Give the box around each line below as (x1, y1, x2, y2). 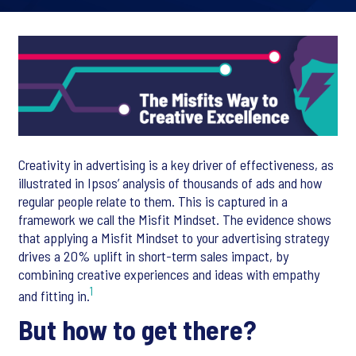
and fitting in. (18, 286, 90, 304)
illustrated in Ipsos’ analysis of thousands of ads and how (18, 173, 322, 192)
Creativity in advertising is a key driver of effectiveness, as (18, 155, 334, 173)
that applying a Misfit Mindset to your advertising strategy (18, 228, 329, 246)
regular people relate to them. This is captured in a (18, 192, 288, 210)
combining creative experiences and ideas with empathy (18, 265, 319, 283)
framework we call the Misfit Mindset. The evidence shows (18, 210, 331, 228)
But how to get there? (18, 312, 257, 346)
